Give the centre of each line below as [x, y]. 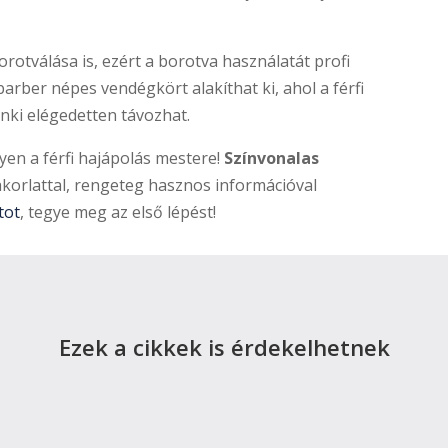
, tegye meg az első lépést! [118, 211]
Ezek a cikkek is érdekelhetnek [224, 347]
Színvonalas [272, 157]
